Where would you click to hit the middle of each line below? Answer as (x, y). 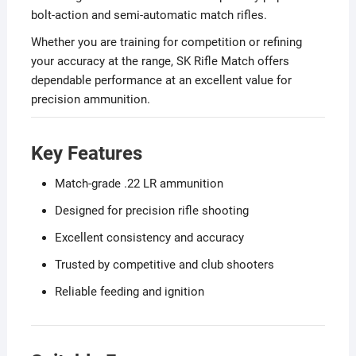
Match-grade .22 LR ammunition (139, 183)
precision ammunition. (90, 99)
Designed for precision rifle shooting (151, 210)
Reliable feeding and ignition (129, 291)
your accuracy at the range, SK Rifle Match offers (160, 61)
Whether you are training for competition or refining (166, 42)
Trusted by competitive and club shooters (164, 264)
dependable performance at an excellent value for (161, 80)
